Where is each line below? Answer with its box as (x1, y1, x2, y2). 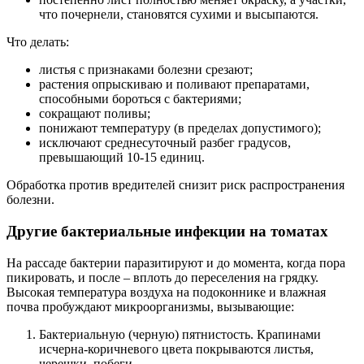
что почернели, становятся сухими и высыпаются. (39, 7, 318, 22)
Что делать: (6, 35, 69, 50)
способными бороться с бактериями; (39, 92, 241, 106)
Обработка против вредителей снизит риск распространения (6, 178, 344, 193)
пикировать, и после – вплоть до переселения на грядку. (6, 270, 318, 284)
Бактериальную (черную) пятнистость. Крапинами (39, 327, 321, 341)
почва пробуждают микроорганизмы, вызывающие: (6, 299, 294, 314)
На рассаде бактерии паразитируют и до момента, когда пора (6, 255, 345, 270)
